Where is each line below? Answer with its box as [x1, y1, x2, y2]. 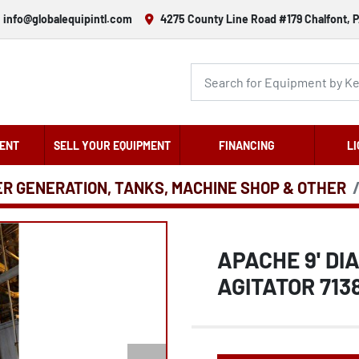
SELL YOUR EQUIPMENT [53, 138, 171, 152]
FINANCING [219, 138, 276, 152]
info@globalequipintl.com [2, 12, 132, 26]
